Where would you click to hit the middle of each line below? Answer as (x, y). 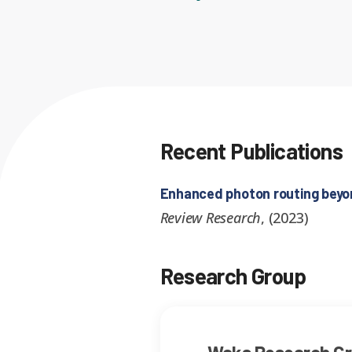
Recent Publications (251, 151)
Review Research (211, 218)
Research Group (233, 276)
